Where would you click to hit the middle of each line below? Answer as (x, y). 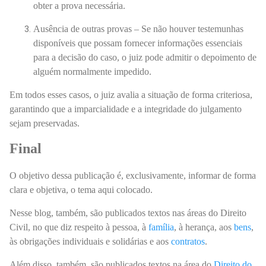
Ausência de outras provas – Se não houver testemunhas (138, 28)
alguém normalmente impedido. (92, 71)
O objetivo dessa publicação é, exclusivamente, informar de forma (133, 176)
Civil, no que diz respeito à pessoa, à (79, 227)
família (161, 227)
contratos (188, 242)
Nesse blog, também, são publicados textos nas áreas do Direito (128, 213)
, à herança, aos (204, 227)
